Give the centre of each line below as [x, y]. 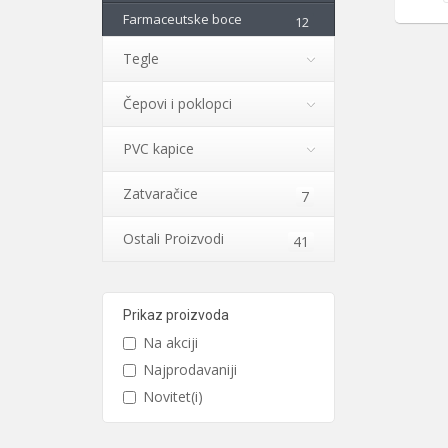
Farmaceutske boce [182, 19]
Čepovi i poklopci [177, 103]
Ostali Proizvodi [173, 238]
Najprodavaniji [190, 369]
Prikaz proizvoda [176, 315]
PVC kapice [158, 148]
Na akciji [170, 342]
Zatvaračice [160, 193]
